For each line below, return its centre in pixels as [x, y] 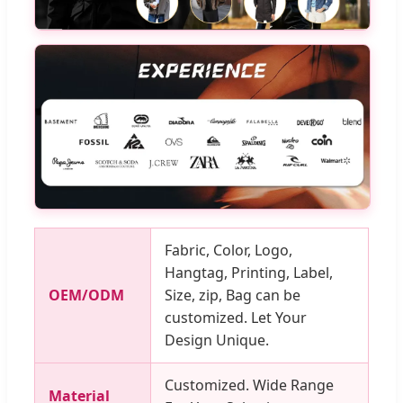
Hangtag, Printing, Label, [249, 273]
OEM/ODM [86, 296]
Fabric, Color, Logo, [228, 251]
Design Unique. [217, 340]
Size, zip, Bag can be [233, 296]
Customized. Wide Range [249, 385]
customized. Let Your [236, 318]
